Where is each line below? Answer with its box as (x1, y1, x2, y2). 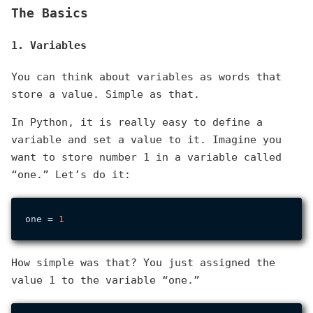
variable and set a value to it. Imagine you (11, 133, 282, 147)
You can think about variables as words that (11, 71, 282, 84)
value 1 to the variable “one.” (11, 274, 200, 287)
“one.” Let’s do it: (11, 168, 131, 182)
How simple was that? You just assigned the (11, 256, 275, 270)
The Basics (11, 5, 88, 20)
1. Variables (11, 39, 87, 52)
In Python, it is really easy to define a (11, 116, 263, 129)
